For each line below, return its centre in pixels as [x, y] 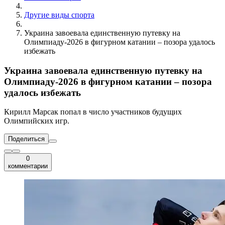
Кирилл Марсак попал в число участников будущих [93, 112]
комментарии [28, 166]
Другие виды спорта [59, 15]
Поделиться [26, 139]
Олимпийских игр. [37, 121]
